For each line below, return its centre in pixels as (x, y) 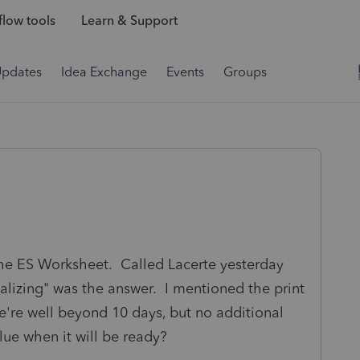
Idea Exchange (104, 72)
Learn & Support (129, 21)
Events (185, 72)
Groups (245, 72)
